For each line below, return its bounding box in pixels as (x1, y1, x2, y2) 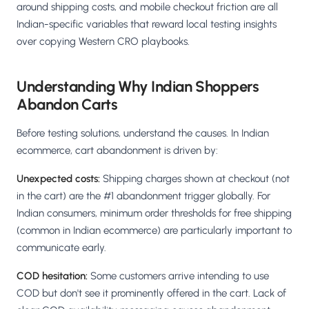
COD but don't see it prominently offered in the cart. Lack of (17, 287, 286, 300)
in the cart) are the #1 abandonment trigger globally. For (17, 190, 270, 203)
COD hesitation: (17, 270, 88, 283)
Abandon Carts (17, 95, 118, 114)
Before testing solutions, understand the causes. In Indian (17, 127, 269, 140)
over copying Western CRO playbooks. (17, 35, 190, 48)
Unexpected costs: (17, 172, 100, 186)
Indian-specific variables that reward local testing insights (17, 18, 277, 31)
